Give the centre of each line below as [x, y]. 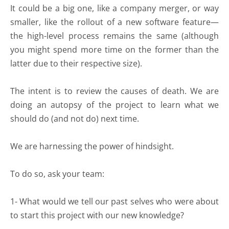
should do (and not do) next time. [75, 119]
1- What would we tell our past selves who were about [114, 201]
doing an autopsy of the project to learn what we [114, 105]
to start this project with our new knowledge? [97, 215]
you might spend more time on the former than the [114, 50]
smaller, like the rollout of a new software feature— [114, 22]
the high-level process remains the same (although [114, 36]
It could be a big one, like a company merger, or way [114, 8]
